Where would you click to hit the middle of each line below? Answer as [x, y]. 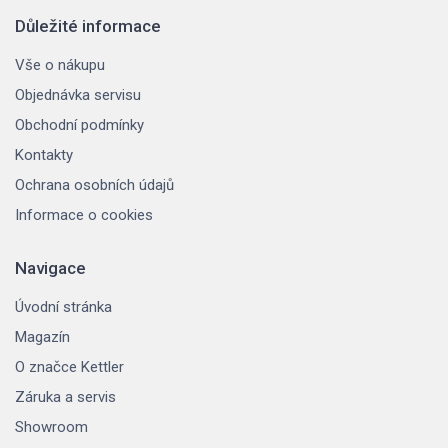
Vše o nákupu [60, 64]
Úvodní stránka [63, 306]
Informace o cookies [84, 214]
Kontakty [44, 154]
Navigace [50, 267]
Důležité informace [88, 25]
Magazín [42, 336]
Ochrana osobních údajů [94, 184]
